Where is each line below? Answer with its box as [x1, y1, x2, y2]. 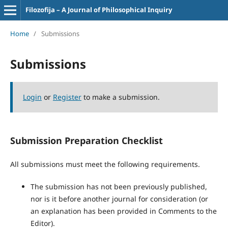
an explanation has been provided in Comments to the [30, 206, 217, 216]
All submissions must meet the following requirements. [10, 159, 200, 169]
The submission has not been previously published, [30, 182, 207, 191]
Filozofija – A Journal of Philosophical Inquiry [25, 5, 172, 14]
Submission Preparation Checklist [10, 134, 163, 147]
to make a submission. [81, 92, 160, 102]
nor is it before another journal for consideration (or [30, 194, 208, 204]
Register [52, 92, 81, 102]
